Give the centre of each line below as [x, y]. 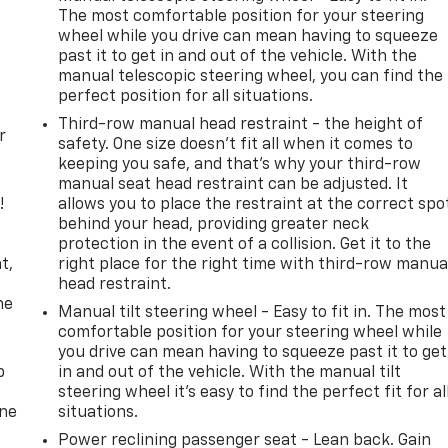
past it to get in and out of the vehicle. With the [238, 56]
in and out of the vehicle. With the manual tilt [230, 372]
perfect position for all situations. [186, 96]
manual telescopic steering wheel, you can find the [251, 76]
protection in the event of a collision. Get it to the [245, 244]
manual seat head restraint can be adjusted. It [233, 184]
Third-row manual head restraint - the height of [241, 124]
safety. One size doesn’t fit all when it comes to [236, 144]
